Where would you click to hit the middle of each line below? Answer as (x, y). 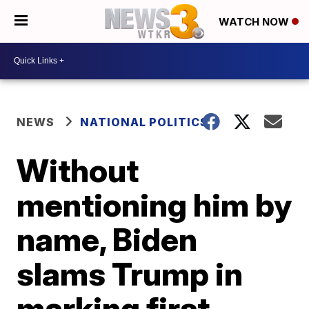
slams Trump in (130, 273)
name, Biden (107, 239)
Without (78, 170)
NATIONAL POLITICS (144, 122)
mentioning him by (154, 205)
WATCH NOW (255, 22)
